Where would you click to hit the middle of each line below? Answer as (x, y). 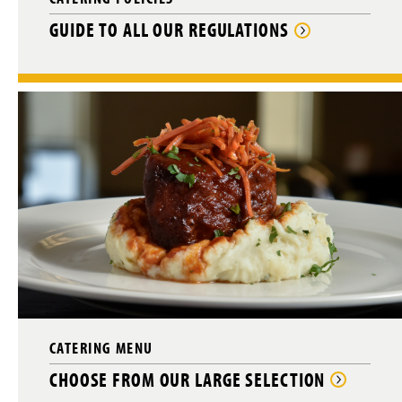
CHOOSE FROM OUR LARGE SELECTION (188, 379)
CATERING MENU (101, 347)
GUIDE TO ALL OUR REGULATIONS (169, 30)
